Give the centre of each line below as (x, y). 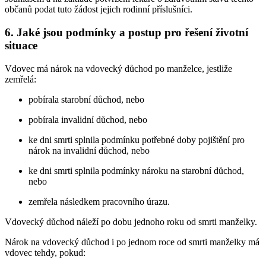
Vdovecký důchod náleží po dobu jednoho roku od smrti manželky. (131, 221)
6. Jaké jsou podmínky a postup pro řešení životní (126, 32)
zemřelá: (20, 79)
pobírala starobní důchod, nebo (86, 99)
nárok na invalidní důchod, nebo (89, 150)
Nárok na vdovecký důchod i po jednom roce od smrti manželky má (132, 242)
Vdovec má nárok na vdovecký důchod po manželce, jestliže (118, 68)
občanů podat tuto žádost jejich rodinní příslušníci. (99, 9)
